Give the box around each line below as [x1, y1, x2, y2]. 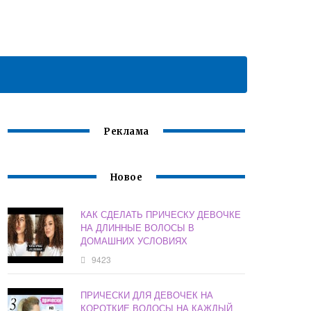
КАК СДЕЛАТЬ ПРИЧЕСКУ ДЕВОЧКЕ [81, 208, 242, 221]
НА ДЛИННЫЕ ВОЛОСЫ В [81, 221, 195, 235]
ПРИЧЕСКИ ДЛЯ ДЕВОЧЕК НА [81, 288, 214, 302]
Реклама [103, 126, 149, 138]
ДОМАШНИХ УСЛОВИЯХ [81, 234, 188, 248]
